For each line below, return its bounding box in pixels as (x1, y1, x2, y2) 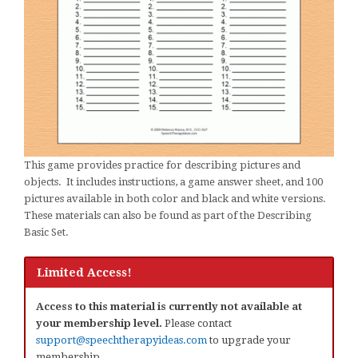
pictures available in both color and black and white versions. (24, 192, 328, 205)
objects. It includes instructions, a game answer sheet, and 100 (24, 175, 323, 188)
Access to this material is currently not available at (36, 300, 302, 312)
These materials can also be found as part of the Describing (24, 209, 312, 221)
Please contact (162, 316, 232, 329)
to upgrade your (207, 333, 291, 346)
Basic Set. (24, 225, 69, 238)
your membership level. (36, 316, 162, 329)
